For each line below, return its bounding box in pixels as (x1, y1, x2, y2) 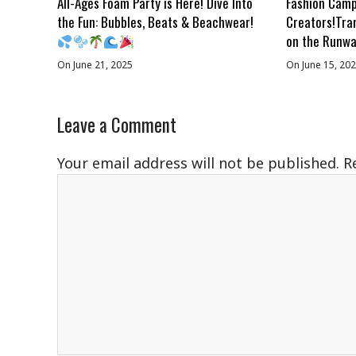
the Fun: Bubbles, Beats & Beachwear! (57, 12, 253, 33)
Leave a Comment (57, 111, 176, 139)
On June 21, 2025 (57, 58, 133, 72)
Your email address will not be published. (57, 153, 339, 173)
